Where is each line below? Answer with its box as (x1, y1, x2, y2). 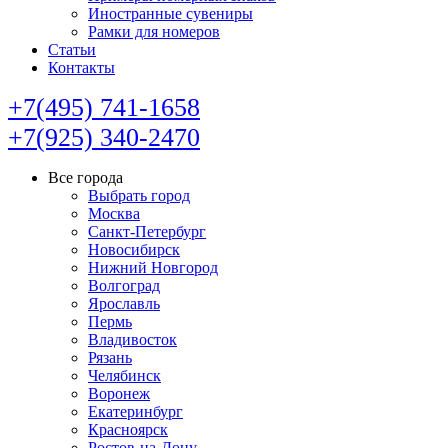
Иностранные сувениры (88, 5, 253, 23)
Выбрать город (88, 187, 190, 205)
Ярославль (88, 295, 160, 313)
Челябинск (88, 367, 161, 385)
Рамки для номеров (88, 23, 220, 41)
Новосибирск (88, 241, 180, 259)
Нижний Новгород (88, 259, 218, 277)
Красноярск (88, 421, 168, 439)
